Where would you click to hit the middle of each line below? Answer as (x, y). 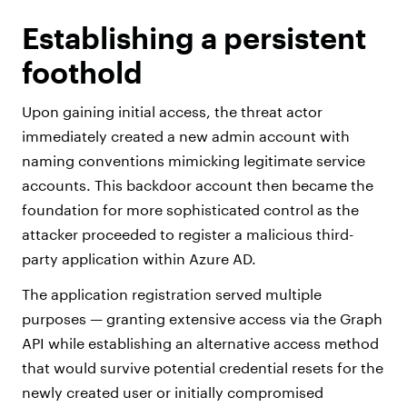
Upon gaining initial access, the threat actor (172, 112)
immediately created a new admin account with (186, 136)
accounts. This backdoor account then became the (198, 185)
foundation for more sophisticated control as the (190, 210)
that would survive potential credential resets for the (203, 368)
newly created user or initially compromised (173, 392)
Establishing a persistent (194, 38)
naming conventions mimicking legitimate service (194, 161)
